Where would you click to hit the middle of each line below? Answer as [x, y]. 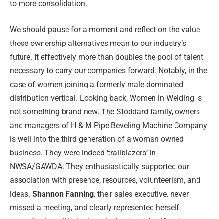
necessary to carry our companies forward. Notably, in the [109, 71]
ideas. [21, 194]
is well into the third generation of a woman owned [97, 139]
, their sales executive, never [141, 194]
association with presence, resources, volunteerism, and [105, 180]
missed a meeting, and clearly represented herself [95, 208]
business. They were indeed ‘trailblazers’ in [83, 153]
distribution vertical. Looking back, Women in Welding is [106, 98]
